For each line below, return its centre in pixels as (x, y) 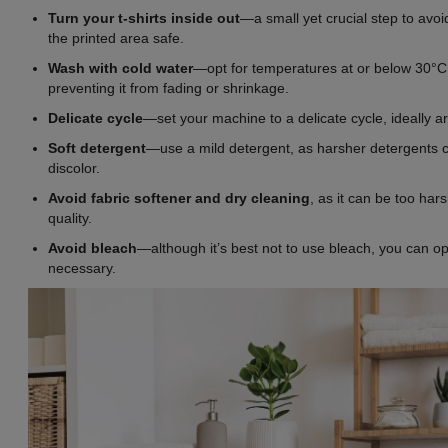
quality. (72, 217)
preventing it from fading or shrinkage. (170, 87)
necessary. (82, 267)
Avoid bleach (92, 247)
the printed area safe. (116, 37)
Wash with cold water (120, 67)
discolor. (74, 167)
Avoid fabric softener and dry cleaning (179, 197)
